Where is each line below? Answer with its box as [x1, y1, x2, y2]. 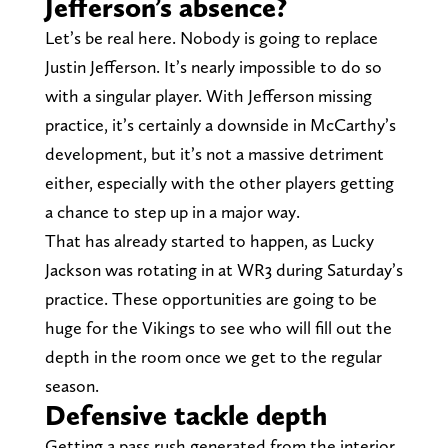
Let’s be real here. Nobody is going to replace [44, 27, 378, 49]
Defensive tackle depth [44, 398, 327, 433]
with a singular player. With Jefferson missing [44, 85, 372, 107]
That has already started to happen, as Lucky [44, 230, 374, 252]
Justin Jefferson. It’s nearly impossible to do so [44, 56, 382, 78]
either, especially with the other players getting [44, 172, 394, 194]
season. [44, 375, 99, 397]
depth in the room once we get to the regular [44, 346, 382, 368]
